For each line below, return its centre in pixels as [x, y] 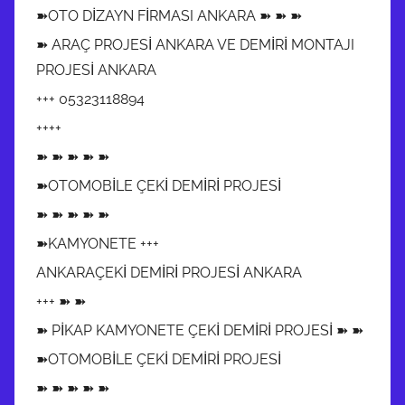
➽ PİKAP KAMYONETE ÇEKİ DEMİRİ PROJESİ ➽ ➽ [200, 330]
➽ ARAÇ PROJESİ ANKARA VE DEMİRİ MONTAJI [195, 44]
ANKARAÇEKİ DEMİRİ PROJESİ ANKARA [169, 272]
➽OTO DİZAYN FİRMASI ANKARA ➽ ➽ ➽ [169, 15]
